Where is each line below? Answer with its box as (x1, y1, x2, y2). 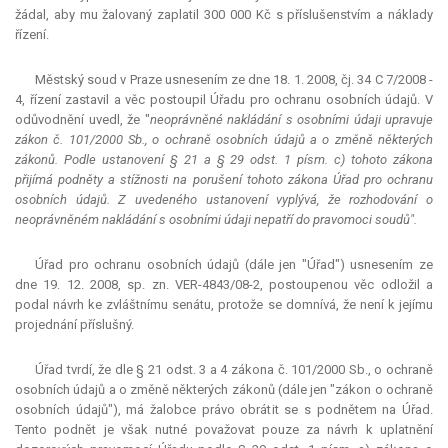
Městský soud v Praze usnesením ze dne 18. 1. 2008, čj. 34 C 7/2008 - (35, 72, 433, 88)
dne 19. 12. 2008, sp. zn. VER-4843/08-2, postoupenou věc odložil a (15, 277, 433, 293)
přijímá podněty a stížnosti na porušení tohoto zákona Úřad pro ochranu (15, 172, 433, 188)
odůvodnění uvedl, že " (15, 112, 150, 128)
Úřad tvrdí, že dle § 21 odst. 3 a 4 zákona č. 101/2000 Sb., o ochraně (35, 362, 433, 378)
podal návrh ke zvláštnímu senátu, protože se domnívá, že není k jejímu (15, 297, 433, 313)
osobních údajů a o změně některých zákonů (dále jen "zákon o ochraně (15, 382, 433, 398)
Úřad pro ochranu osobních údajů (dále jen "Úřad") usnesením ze (35, 257, 433, 273)
